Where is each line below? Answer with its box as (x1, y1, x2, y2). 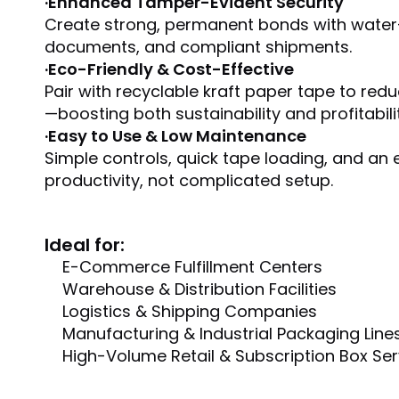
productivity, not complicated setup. (45, 169, 333, 191)
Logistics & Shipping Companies (62, 300, 317, 322)
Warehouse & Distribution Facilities (62, 278, 337, 300)
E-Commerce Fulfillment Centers (62, 256, 322, 278)
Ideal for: (45, 232, 125, 257)
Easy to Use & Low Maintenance (48, 125, 306, 147)
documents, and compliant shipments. (45, 36, 352, 58)
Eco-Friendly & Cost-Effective (48, 58, 294, 80)
